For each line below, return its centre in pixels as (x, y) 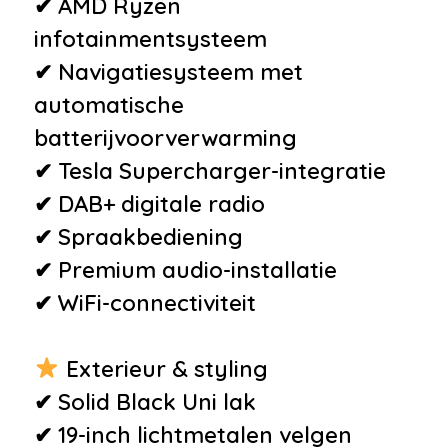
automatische (109, 104)
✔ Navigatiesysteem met (168, 71)
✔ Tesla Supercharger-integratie (210, 170)
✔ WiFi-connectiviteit (145, 302)
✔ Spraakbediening (138, 236)
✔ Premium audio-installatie (185, 269)
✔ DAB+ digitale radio (149, 203)
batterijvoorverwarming (165, 137)
